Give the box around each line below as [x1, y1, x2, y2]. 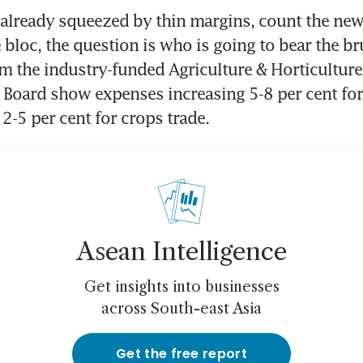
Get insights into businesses [83, 278, 280, 297]
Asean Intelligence [76, 237, 287, 267]
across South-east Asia [101, 300, 262, 318]
